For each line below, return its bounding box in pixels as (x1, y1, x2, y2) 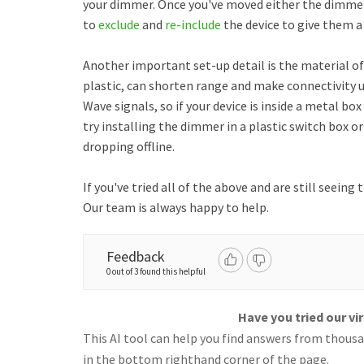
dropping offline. (83, 138, 175, 154)
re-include (165, 16, 221, 32)
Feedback (106, 247, 165, 266)
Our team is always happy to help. (83, 199, 271, 215)
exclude (98, 16, 140, 32)
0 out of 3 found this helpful (106, 266, 206, 277)
